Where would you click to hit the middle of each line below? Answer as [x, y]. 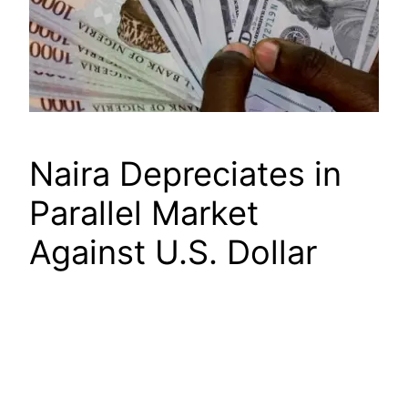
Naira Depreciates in [185, 174]
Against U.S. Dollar [173, 253]
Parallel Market [144, 214]
